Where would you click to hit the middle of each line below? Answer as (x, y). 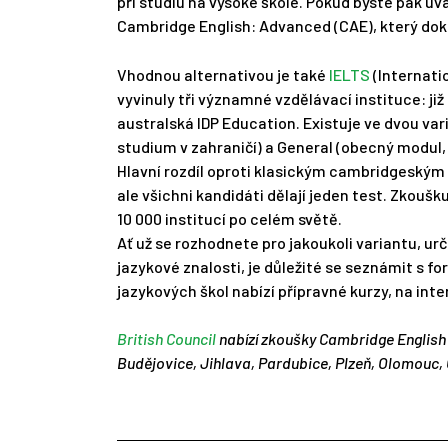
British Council (166, 339)
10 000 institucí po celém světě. (229, 219)
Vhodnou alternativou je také (223, 75)
